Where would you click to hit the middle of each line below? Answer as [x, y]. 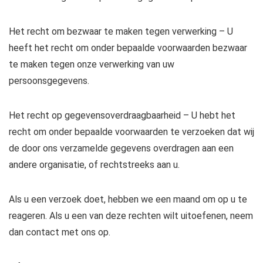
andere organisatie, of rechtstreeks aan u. [94, 165]
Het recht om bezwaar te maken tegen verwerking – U [121, 31]
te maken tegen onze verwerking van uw [92, 64]
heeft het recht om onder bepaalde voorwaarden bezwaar [128, 48]
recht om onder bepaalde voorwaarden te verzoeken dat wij [131, 132]
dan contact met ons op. [60, 232]
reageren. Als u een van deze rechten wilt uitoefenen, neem [131, 216]
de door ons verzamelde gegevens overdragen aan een [121, 148]
